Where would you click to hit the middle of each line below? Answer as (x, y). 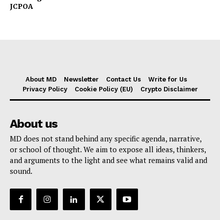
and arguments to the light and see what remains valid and (109, 160)
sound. (21, 171)
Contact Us (124, 79)
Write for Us (168, 79)
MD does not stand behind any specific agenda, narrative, (106, 138)
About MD (41, 79)
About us (34, 124)
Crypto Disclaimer (169, 89)
